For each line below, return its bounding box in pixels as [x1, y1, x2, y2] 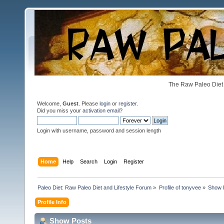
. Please [78, 100, 99, 106]
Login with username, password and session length [37, 127, 161, 133]
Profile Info [37, 198, 67, 205]
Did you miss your [37, 107, 82, 113]
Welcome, [37, 100, 62, 106]
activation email [82, 107, 119, 113]
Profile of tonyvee [158, 184, 201, 190]
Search [80, 158, 98, 164]
